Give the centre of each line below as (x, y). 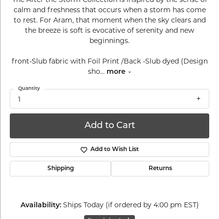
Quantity (29, 89)
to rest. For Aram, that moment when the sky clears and (109, 20)
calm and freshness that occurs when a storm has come (109, 10)
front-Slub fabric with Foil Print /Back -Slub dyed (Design (109, 61)
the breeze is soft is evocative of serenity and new (109, 30)
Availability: (41, 206)
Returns (160, 169)
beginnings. (109, 41)
